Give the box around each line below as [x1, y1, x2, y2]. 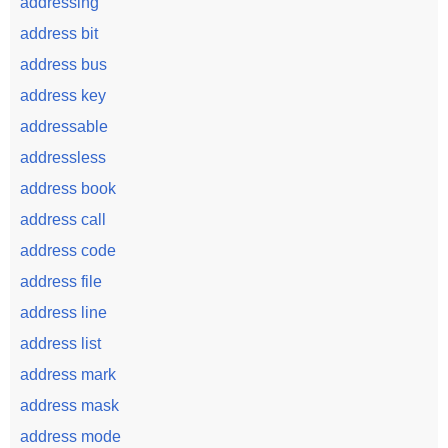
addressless [20, 149, 106, 166]
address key [20, 87, 106, 104]
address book [20, 180, 116, 197]
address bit [20, 25, 98, 42]
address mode [20, 428, 121, 445]
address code [20, 242, 116, 259]
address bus [20, 56, 107, 73]
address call [20, 211, 106, 228]
